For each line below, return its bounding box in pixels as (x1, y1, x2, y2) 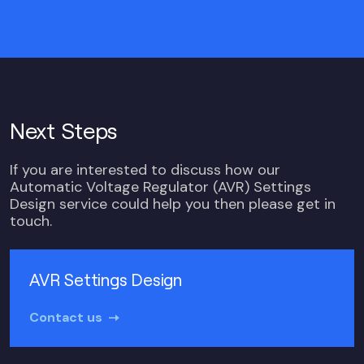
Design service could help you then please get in (10, 194, 336, 214)
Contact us (29, 309, 102, 326)
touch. (10, 211, 52, 231)
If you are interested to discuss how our (10, 160, 280, 180)
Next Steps (10, 114, 119, 145)
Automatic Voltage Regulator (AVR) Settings (10, 177, 311, 197)
